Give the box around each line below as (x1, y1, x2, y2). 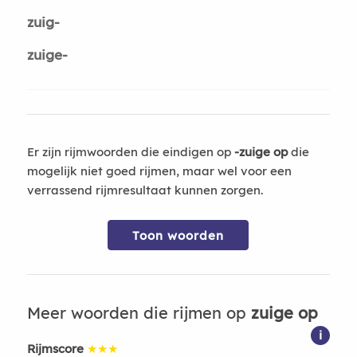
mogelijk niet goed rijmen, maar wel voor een (26, 163, 292, 178)
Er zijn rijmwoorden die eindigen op (26, 144, 234, 159)
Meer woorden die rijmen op (26, 303, 251, 323)
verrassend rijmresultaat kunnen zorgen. (26, 182, 263, 198)
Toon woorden (132, 228, 225, 243)
